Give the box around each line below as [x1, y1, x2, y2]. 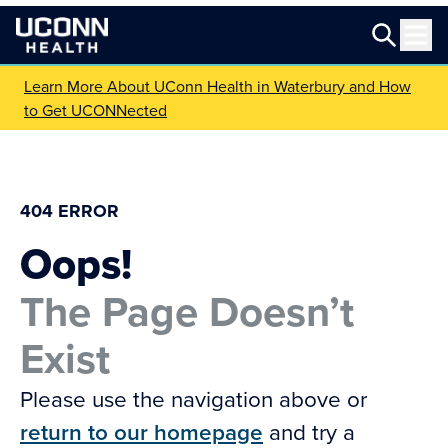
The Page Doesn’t [20, 281, 354, 341]
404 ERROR [20, 198, 119, 224]
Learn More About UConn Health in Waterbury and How [24, 75, 411, 97]
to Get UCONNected [24, 99, 167, 121]
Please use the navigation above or [20, 383, 367, 414]
